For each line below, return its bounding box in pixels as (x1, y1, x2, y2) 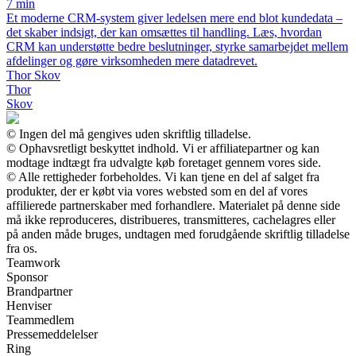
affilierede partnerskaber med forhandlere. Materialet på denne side (6, 199, 340, 213)
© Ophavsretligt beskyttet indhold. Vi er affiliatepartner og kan (6, 141, 319, 156)
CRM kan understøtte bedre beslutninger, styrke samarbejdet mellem (6, 40, 348, 54)
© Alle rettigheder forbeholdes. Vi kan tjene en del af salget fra (6, 170, 319, 184)
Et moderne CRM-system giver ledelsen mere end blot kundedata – (6, 11, 342, 25)
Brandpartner (6, 284, 72, 299)
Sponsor (6, 270, 48, 284)
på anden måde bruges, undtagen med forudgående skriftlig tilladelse (6, 227, 350, 242)
